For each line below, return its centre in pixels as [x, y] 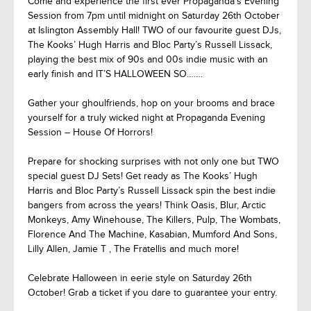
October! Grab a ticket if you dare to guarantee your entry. [152, 293]
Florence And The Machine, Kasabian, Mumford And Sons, [152, 234]
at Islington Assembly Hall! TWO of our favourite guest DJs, [154, 30]
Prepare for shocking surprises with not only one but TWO [153, 161]
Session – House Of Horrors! [90, 132]
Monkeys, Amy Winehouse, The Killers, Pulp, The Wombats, [154, 220]
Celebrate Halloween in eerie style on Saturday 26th [140, 278]
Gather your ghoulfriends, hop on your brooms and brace [151, 103]
